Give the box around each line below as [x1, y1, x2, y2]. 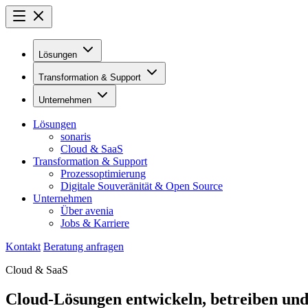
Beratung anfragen [43, 241, 124, 252]
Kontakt [5, 241, 41, 252]
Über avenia [60, 205, 113, 217]
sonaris [60, 131, 91, 142]
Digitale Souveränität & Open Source [60, 180, 223, 192]
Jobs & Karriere [60, 217, 129, 229]
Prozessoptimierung [60, 168, 146, 179]
